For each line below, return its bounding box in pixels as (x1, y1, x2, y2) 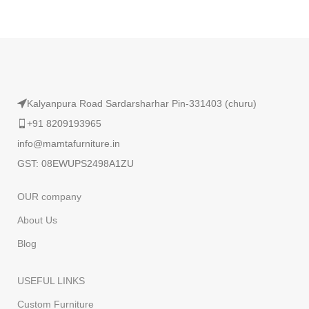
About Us (17, 215, 58, 226)
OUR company (17, 191, 82, 203)
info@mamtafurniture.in (17, 138, 121, 150)
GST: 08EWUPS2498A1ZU (17, 158, 134, 170)
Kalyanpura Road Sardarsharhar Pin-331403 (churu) (27, 98, 257, 110)
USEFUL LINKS (17, 275, 86, 287)
